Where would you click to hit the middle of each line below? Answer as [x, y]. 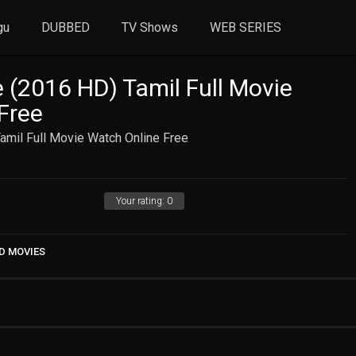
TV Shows [150, 27]
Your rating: [141, 201]
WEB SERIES [246, 27]
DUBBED [66, 27]
